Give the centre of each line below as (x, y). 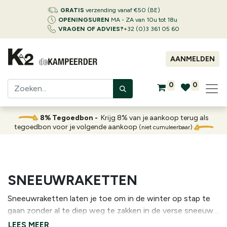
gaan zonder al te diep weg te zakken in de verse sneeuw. (96, 211)
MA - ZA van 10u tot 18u (143, 20)
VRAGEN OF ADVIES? (91, 29)
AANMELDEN (193, 59)
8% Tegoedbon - (70, 118)
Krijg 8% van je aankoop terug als (155, 118)
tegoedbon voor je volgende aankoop (76, 127)
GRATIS (72, 10)
